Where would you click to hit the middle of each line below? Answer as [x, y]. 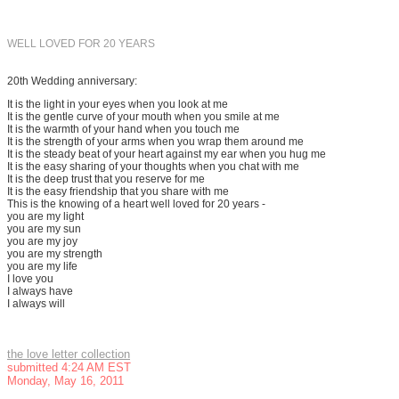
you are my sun [44, 229]
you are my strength [55, 254]
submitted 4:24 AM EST [69, 367]
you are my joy [42, 241]
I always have [40, 291]
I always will [36, 304]
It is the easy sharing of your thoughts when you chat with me [153, 167]
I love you [30, 279]
